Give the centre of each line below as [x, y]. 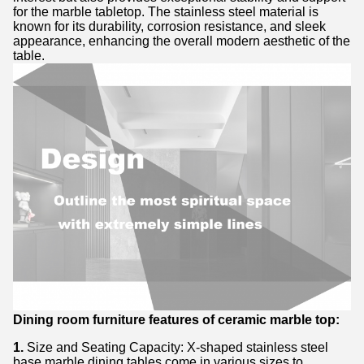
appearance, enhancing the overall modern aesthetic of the [182, 41]
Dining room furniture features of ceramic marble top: [176, 320]
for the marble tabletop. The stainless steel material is [166, 12]
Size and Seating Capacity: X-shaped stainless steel [176, 348]
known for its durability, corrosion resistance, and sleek [169, 26]
